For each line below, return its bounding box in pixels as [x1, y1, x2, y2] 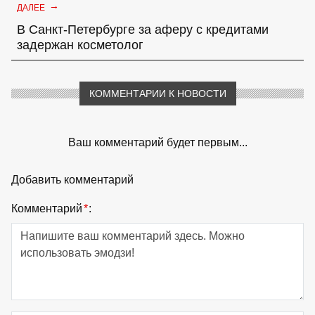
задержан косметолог [17, 37, 143, 52]
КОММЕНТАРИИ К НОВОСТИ [89, 87, 226, 99]
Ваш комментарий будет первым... [67, 136, 247, 148]
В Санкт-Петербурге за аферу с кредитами [17, 22, 269, 37]
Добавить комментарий [11, 173, 134, 186]
